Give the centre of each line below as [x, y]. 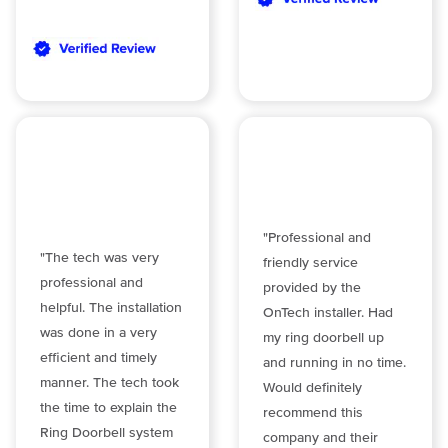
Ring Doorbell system [106, 432]
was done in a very [98, 332]
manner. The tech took [109, 382]
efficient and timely [98, 357]
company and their [320, 438]
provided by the [312, 288]
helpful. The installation [111, 307]
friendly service [310, 263]
